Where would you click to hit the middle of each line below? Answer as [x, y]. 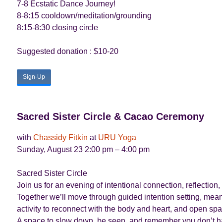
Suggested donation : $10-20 [67, 51]
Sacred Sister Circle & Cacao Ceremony [110, 116]
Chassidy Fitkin [60, 138]
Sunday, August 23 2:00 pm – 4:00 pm [83, 149]
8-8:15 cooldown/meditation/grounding [84, 16]
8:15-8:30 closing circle [57, 28]
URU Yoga [117, 138]
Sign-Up [34, 77]
